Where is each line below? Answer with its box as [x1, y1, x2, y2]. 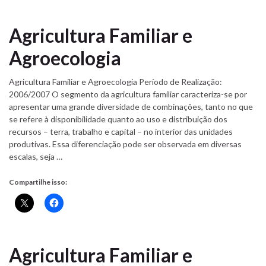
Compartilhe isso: [9, 178, 67, 187]
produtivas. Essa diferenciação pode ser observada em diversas [9, 139, 242, 150]
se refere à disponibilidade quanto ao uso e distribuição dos [9, 114, 227, 125]
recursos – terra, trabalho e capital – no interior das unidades [9, 126, 233, 137]
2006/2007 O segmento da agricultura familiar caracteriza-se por [9, 89, 247, 100]
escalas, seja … [9, 151, 62, 162]
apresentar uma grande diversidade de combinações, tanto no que [9, 102, 253, 112]
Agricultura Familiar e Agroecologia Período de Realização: [9, 77, 222, 87]
